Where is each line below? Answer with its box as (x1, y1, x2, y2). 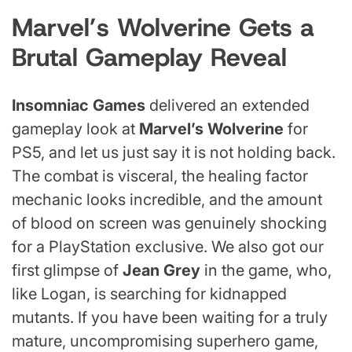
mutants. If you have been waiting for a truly (12, 307, 328, 327)
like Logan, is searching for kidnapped (12, 284, 287, 303)
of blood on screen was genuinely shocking (12, 213, 327, 233)
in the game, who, (200, 260, 332, 280)
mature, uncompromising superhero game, (12, 331, 318, 350)
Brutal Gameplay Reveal (12, 41, 287, 75)
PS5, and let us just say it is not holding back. (12, 142, 335, 162)
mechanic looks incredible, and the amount (12, 189, 322, 209)
